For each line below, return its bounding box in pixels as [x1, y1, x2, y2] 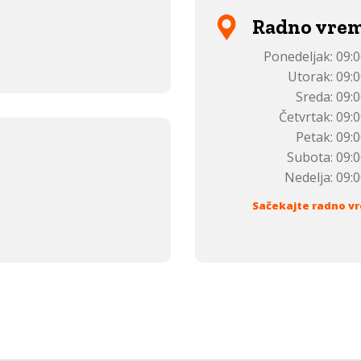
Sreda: [296, 88, 334, 106]
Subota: [287, 148, 334, 166]
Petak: [296, 128, 334, 146]
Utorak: [288, 68, 334, 85]
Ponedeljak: [263, 48, 334, 65]
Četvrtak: [279, 108, 334, 126]
